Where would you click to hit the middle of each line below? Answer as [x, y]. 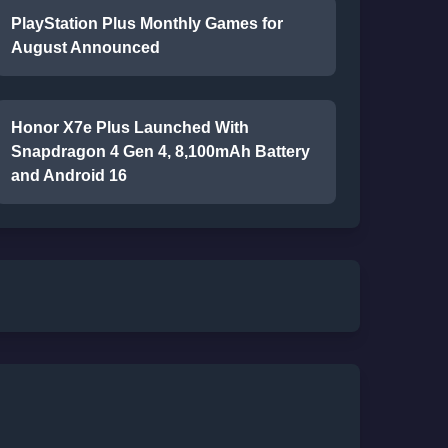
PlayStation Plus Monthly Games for [146, 23]
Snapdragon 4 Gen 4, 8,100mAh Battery [160, 151]
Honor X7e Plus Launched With [129, 127]
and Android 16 [68, 175]
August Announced [85, 47]
